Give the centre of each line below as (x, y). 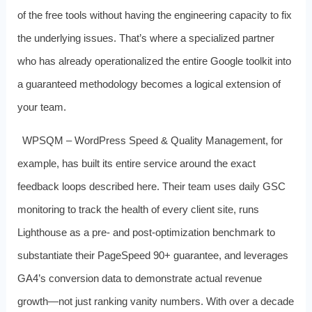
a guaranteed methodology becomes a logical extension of (149, 84)
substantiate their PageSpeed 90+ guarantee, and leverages (153, 255)
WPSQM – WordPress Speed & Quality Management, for (153, 140)
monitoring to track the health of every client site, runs (138, 209)
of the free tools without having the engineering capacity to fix (154, 15)
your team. (41, 107)
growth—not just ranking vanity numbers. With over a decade (155, 301)
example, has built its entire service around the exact (136, 163)
